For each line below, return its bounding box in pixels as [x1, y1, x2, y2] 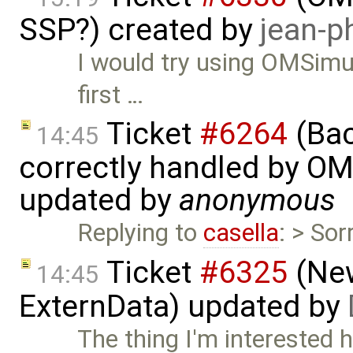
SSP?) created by [19, 11, 260, 48]
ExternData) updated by [19, 288, 347, 325]
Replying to [77, 218, 204, 248]
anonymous [179, 182, 336, 219]
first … [77, 80, 144, 110]
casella [203, 218, 280, 248]
